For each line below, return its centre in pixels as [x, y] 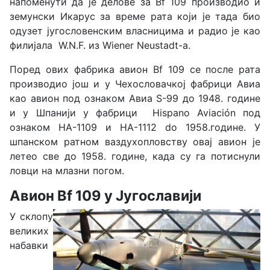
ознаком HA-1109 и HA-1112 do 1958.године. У [135, 127]
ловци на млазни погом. [67, 171]
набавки [29, 246]
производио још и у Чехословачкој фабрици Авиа [135, 84]
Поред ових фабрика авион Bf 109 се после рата [135, 70]
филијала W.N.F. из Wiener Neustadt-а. [100, 46]
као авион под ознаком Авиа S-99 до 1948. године [135, 99]
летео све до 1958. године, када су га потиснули [135, 156]
